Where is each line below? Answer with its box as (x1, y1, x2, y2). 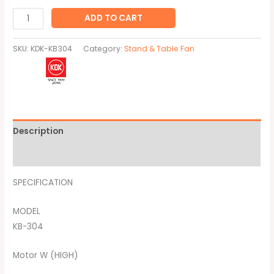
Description (13, 125, 64, 137)
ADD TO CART (84, 12, 143, 24)
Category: (83, 43, 125, 54)
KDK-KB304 (31, 43, 73, 54)
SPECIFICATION (13, 176, 73, 188)
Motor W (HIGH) (13, 249, 79, 261)
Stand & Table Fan (124, 43, 195, 54)
